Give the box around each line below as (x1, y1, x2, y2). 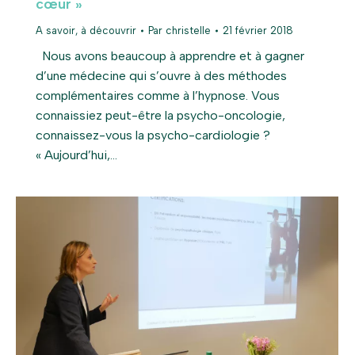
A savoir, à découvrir (36, 25, 136, 37)
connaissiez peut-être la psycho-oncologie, (36, 108, 285, 124)
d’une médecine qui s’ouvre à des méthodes (36, 68, 287, 84)
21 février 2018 (223, 25, 293, 37)
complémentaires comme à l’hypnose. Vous (36, 88, 280, 104)
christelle (166, 25, 211, 37)
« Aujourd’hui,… (36, 147, 117, 163)
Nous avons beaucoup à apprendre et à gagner (36, 48, 304, 64)
